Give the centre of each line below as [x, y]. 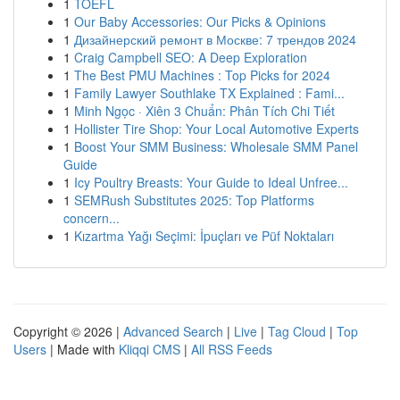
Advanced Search [173, 331]
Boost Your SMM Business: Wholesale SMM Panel [216, 146]
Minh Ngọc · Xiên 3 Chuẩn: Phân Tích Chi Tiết [204, 111]
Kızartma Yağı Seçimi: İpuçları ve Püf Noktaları [204, 236]
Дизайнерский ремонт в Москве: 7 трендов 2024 [215, 39]
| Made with [83, 349]
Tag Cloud [297, 331]
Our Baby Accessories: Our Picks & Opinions [200, 21]
